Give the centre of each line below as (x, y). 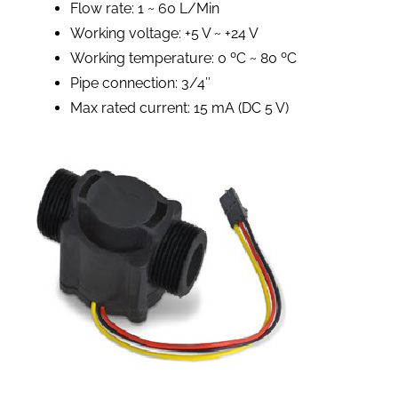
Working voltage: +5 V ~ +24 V (164, 34)
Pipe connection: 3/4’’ (140, 84)
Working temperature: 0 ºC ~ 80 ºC (183, 59)
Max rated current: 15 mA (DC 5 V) (179, 108)
